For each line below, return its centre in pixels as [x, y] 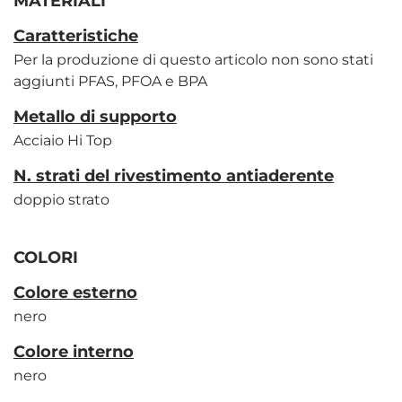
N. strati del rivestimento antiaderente [174, 176]
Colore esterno [75, 293]
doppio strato [61, 200]
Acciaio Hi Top [63, 141]
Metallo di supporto [95, 117]
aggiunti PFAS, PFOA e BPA [110, 82]
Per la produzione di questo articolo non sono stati [193, 60]
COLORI [46, 258]
